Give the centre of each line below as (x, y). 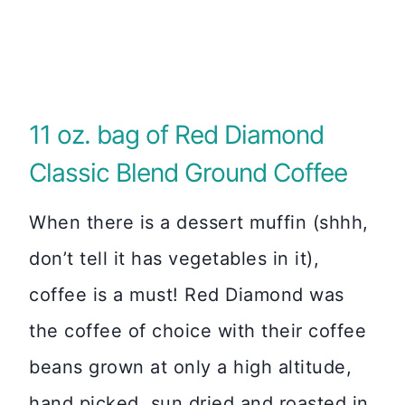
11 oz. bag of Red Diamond (176, 135)
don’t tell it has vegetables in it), (174, 259)
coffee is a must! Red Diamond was (187, 295)
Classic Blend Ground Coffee (188, 173)
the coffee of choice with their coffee (198, 331)
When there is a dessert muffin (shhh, (199, 222)
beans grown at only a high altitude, (190, 367)
